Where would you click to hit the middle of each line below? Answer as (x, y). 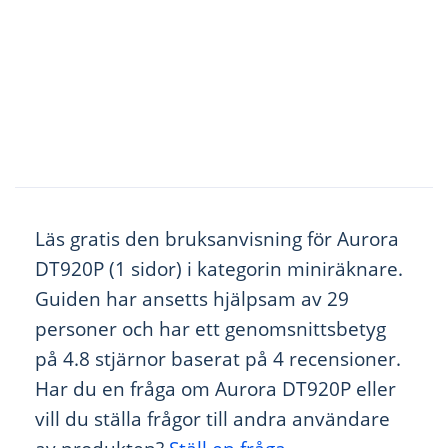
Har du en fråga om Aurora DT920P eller (215, 388)
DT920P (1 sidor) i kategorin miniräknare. (219, 268)
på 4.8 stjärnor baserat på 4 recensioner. (218, 358)
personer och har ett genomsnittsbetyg (210, 328)
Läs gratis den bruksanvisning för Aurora (217, 238)
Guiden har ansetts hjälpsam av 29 (192, 298)
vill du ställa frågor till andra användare (212, 418)
